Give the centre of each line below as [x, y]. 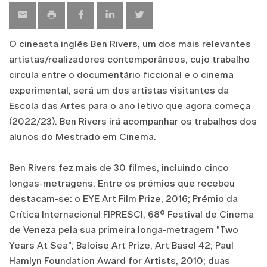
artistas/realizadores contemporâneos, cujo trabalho [129, 59]
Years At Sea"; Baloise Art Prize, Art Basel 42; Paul [121, 245]
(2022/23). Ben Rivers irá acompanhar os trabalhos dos [133, 121]
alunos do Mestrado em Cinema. [83, 136]
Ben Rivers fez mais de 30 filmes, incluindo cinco [119, 167]
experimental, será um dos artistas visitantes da [119, 90]
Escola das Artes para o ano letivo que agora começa [130, 105]
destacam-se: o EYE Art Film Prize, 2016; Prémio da [123, 198]
